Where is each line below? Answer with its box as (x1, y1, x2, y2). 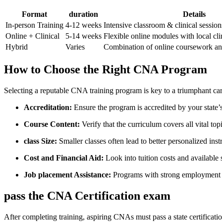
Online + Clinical (5, 32, 59, 41)
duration (69, 10, 98, 19)
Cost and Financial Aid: (24, 153, 104, 162)
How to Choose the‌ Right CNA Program (4, 63, 207, 76)
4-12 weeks (65, 21, 102, 30)
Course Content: (24, 119, 80, 128)
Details (182, 10, 206, 19)
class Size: (24, 136, 57, 145)
